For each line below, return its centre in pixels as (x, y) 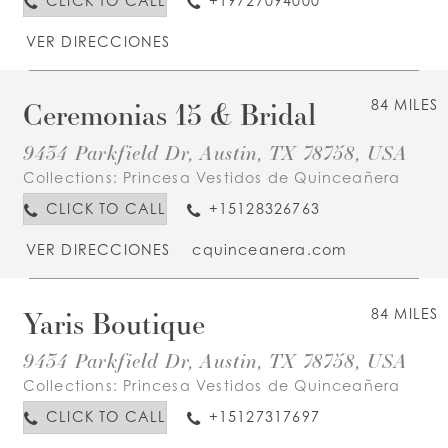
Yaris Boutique (113, 322)
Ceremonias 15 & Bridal (169, 114)
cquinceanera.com (269, 249)
